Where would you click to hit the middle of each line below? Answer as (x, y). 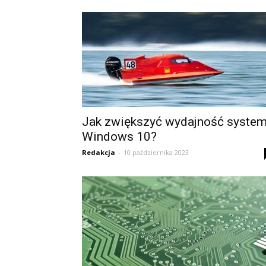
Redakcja (99, 152)
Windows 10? (119, 137)
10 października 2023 (156, 152)
